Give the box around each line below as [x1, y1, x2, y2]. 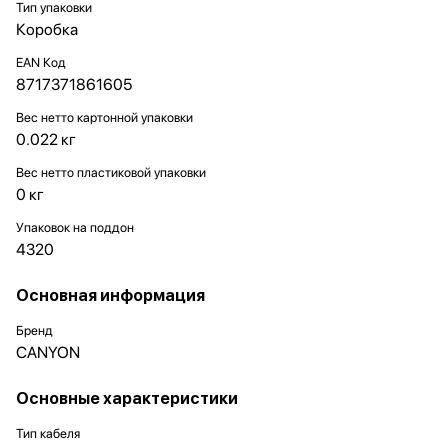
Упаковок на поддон [16, 220, 134, 235]
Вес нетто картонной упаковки [16, 110, 193, 125]
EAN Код [16, 55, 66, 70]
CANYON [16, 343, 80, 362]
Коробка [16, 20, 78, 39]
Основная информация [16, 286, 205, 305]
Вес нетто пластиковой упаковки [16, 165, 206, 180]
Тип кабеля [16, 426, 80, 441]
